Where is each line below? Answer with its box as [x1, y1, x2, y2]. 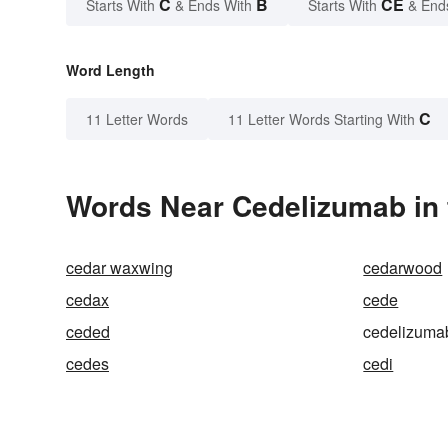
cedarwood [363, 256, 443, 280]
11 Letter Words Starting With [228, 109, 415, 130]
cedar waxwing [66, 256, 173, 280]
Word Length [66, 60, 155, 81]
